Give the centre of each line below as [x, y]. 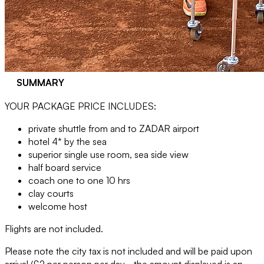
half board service [65, 167]
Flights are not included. [54, 229]
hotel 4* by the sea [67, 141]
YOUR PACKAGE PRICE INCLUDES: [80, 106]
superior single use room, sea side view [108, 154]
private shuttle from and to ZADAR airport [114, 128]
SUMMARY [40, 82]
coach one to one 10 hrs [79, 180]
